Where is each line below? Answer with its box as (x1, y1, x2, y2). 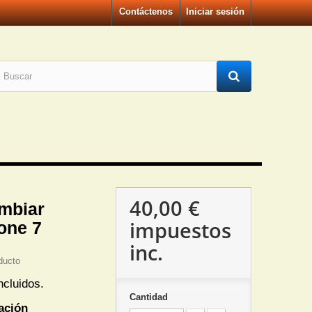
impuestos (129, 217, 231, 244)
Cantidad (129, 292, 168, 302)
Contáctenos (119, 6, 173, 17)
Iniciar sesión (186, 6, 244, 17)
